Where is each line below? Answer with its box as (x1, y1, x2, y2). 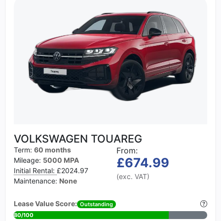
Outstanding (80, 200, 113, 208)
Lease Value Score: (14, 199, 77, 208)
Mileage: (14, 155, 43, 164)
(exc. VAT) (116, 172, 149, 181)
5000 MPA (43, 155, 79, 164)
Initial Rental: (14, 166, 57, 175)
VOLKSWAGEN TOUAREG (14, 132, 142, 145)
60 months (34, 145, 71, 154)
